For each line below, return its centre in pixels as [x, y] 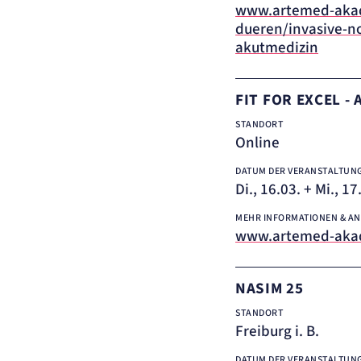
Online [257, 143]
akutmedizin [277, 48]
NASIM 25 [270, 289]
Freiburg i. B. [277, 332]
